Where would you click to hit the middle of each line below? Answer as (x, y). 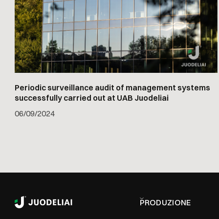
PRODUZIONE (165, 202)
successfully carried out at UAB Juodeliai (92, 98)
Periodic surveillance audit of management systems (112, 88)
